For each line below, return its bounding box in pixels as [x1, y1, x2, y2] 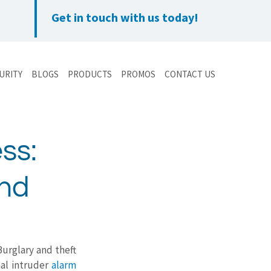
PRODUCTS [68, 68, 112, 80]
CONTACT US [165, 68, 215, 80]
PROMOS [121, 68, 155, 80]
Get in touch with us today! [51, 10, 198, 25]
